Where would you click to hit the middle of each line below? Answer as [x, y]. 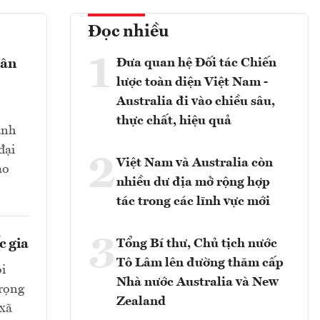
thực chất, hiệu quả [174, 121]
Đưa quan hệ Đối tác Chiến [196, 63]
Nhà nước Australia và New [197, 282]
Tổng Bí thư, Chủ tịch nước [197, 244]
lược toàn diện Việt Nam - [192, 82]
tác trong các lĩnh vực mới [193, 202]
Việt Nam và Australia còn [195, 163]
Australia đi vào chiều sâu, [196, 102]
